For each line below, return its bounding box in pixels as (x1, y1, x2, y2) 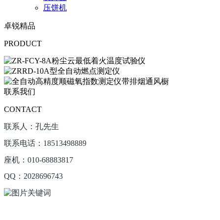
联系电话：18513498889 (4, 138, 86, 147)
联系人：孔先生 (4, 122, 59, 131)
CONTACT (4, 105, 42, 113)
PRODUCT (4, 39, 42, 48)
